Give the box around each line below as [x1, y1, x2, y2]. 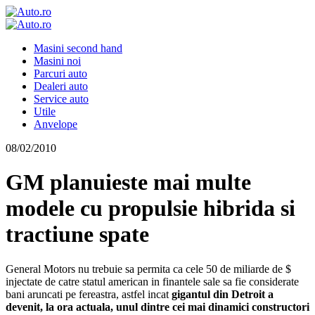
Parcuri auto [34, 67, 87, 79]
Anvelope [34, 118, 77, 130]
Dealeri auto [34, 80, 88, 92]
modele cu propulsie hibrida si [6, 195, 295, 221]
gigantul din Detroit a [172, 288, 274, 300]
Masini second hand [34, 42, 122, 54]
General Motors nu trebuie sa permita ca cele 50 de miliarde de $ [6, 262, 291, 275]
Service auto [34, 93, 89, 105]
